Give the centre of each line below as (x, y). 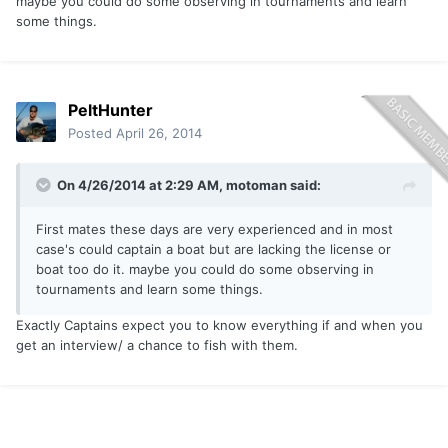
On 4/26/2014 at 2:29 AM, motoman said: (189, 185)
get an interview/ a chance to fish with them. (157, 345)
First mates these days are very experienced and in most (214, 229)
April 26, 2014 (159, 133)
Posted (92, 133)
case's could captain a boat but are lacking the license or (213, 249)
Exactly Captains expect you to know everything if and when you (219, 325)
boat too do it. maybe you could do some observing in (205, 269)
